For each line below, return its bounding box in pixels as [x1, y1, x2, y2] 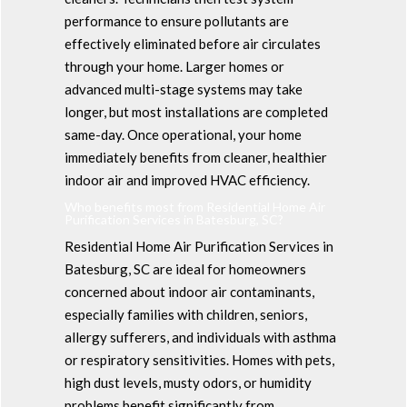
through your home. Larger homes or [64, 57, 284, 74]
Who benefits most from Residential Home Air [64, 198, 325, 214]
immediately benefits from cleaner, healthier [64, 148, 327, 165]
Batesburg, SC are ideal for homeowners [64, 260, 306, 277]
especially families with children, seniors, [64, 305, 307, 323]
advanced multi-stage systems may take [64, 80, 303, 97]
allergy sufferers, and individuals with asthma [64, 328, 336, 345]
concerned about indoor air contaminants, [64, 283, 314, 300]
